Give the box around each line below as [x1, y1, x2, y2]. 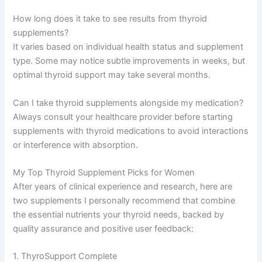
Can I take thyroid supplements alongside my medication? [13, 97, 244, 108]
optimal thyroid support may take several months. [13, 70, 211, 81]
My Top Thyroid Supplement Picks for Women [13, 167, 195, 178]
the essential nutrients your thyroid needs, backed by [13, 209, 225, 220]
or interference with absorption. [13, 139, 139, 150]
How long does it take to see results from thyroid [13, 13, 208, 25]
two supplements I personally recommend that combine [13, 195, 236, 206]
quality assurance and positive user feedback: [13, 223, 194, 235]
